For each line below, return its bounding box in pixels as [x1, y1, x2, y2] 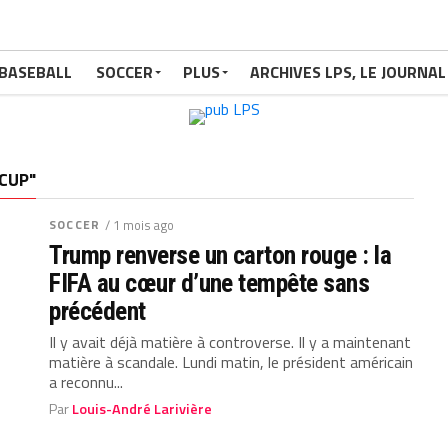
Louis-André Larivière [72, 398, 213, 420]
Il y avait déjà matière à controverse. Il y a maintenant [49, 330, 412, 354]
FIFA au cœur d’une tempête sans [49, 268, 370, 298]
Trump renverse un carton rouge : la [49, 240, 392, 270]
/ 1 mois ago [104, 215, 174, 235]
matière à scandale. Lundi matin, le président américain [49, 350, 414, 374]
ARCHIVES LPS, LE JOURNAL [250, 60, 446, 84]
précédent [49, 296, 146, 326]
